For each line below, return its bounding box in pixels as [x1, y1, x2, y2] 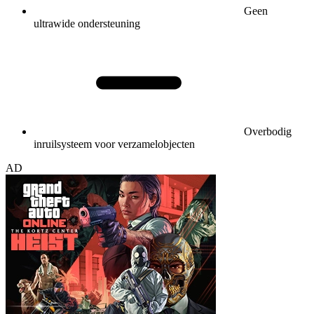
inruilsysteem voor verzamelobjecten [34, 137, 195, 150]
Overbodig [244, 125, 292, 137]
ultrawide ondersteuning [34, 17, 140, 29]
